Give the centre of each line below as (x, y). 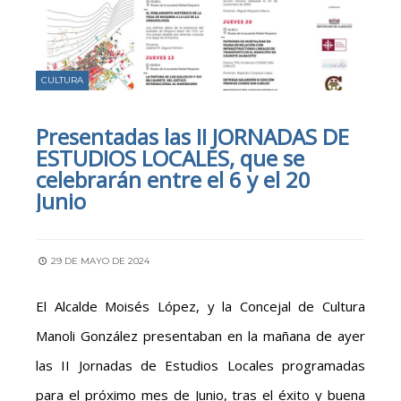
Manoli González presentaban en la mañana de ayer (200, 335)
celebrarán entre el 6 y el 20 (173, 179)
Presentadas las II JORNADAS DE (192, 136)
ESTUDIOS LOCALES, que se (170, 158)
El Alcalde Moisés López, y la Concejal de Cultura (200, 306)
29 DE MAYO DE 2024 (99, 260)
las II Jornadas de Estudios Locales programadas (200, 365)
